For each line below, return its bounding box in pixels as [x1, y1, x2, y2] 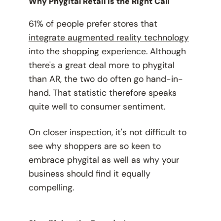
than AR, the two [28, 74, 97, 85]
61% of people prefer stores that [28, 18, 157, 30]
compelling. [28, 182, 76, 193]
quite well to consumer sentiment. [28, 101, 168, 112]
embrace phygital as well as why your [28, 154, 179, 166]
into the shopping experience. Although [28, 46, 186, 57]
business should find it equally [28, 168, 150, 180]
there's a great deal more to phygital [28, 60, 175, 71]
